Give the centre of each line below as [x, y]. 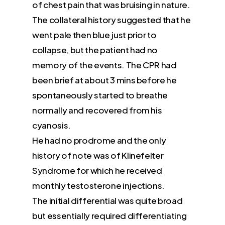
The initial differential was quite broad [107, 200]
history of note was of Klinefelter [98, 155]
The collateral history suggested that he [111, 19]
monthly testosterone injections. [99, 185]
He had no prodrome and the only [99, 140]
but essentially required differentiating [109, 215]
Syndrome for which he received [97, 170]
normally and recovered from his [97, 110]
